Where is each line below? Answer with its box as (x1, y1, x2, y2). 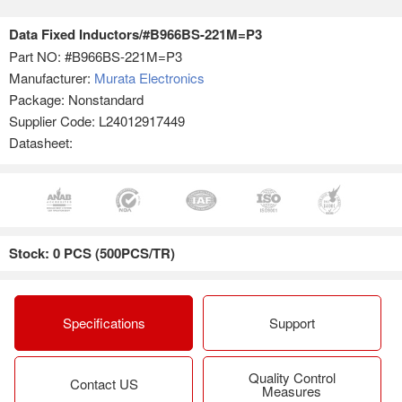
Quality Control (248, 367, 336, 387)
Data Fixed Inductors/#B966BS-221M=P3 (9, 24, 262, 44)
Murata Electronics (94, 68, 205, 87)
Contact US (69, 374, 138, 394)
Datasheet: (9, 133, 73, 152)
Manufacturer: (9, 68, 94, 87)
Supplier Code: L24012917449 (9, 111, 185, 130)
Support (268, 313, 315, 333)
